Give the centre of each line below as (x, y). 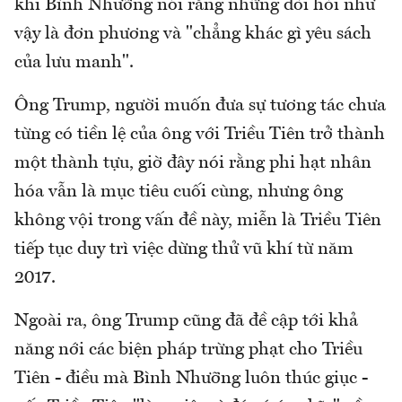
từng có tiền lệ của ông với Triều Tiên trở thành (200, 134)
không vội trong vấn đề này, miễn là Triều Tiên (198, 220)
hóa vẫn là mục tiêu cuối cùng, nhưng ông (179, 192)
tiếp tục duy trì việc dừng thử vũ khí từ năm (184, 249)
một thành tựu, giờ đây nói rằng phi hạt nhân (193, 163)
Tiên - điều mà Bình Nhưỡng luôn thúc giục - (191, 378)
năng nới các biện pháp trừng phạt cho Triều (188, 350)
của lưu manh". (74, 62)
